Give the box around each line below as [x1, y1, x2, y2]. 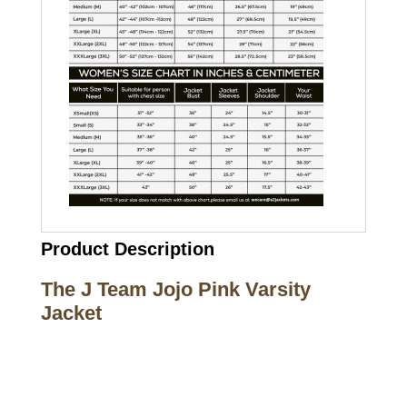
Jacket [40, 301, 102, 324]
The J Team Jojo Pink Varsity [40, 277, 311, 301]
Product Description [40, 238, 214, 259]
